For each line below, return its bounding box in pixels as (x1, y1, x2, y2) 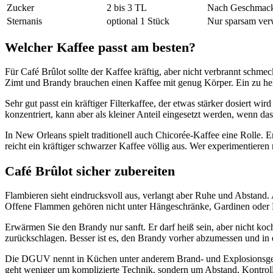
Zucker (7, 2, 34, 13)
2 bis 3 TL (107, 2, 147, 13)
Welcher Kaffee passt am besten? (5, 40, 196, 55)
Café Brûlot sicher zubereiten (5, 163, 175, 179)
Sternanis (7, 15, 42, 26)
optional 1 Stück (107, 15, 169, 26)
